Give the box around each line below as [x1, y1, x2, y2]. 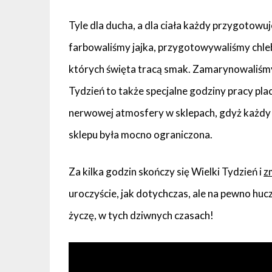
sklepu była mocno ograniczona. [69, 127, 213, 141]
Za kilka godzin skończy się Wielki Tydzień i [69, 165, 264, 178]
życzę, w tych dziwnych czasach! [69, 209, 214, 222]
